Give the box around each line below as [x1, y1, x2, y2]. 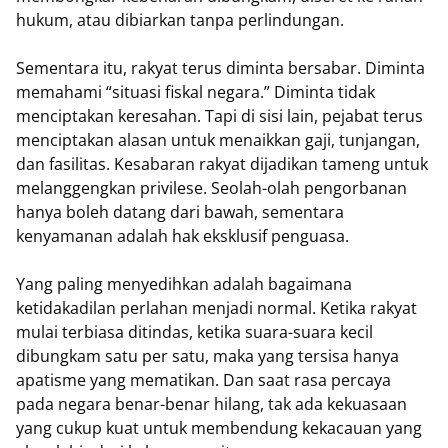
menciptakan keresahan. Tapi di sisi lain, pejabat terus [16, 105, 423, 127]
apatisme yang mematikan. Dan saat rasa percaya [16, 369, 391, 391]
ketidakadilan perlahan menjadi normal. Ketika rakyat [16, 297, 417, 319]
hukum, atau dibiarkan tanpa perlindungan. [16, 9, 344, 31]
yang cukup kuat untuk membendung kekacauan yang [16, 417, 422, 439]
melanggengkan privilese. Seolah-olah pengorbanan [16, 177, 407, 199]
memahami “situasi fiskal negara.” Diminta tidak [16, 81, 375, 103]
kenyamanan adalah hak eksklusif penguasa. [16, 225, 349, 247]
